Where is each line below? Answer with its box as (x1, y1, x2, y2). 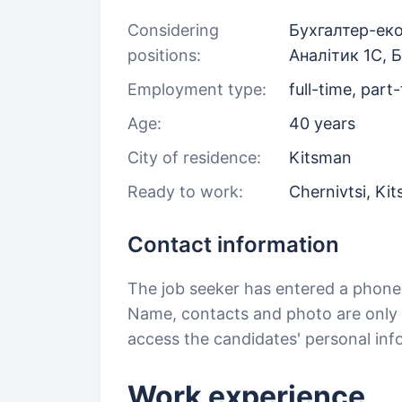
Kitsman (289, 148, 352, 167)
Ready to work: (127, 182, 243, 201)
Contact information (127, 232, 339, 258)
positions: (127, 46, 201, 65)
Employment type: (127, 80, 267, 99)
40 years (289, 114, 355, 133)
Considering (127, 21, 219, 39)
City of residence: (127, 148, 261, 167)
